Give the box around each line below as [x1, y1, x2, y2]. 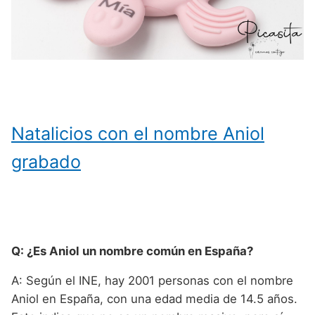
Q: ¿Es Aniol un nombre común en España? [11, 243, 253, 258]
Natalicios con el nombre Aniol [11, 122, 264, 144]
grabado [11, 150, 81, 172]
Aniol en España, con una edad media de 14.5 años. [11, 292, 297, 307]
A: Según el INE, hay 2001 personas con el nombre [11, 274, 293, 288]
